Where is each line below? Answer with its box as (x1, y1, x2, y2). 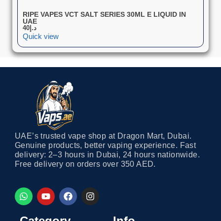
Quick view (23, 32, 59, 40)
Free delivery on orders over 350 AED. (15, 159, 156, 168)
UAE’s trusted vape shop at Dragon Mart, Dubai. (15, 131, 192, 140)
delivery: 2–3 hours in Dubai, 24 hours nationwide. (15, 150, 200, 159)
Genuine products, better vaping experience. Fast (15, 141, 196, 149)
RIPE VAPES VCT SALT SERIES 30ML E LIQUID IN (23, 10, 186, 18)
